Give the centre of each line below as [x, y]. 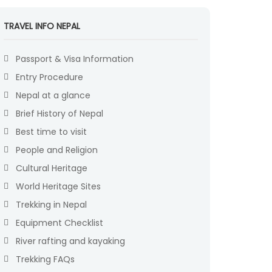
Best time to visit [51, 132]
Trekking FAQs [45, 260]
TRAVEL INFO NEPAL [42, 26]
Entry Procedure [49, 77]
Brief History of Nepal [59, 114]
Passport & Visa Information [75, 59]
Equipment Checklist [59, 223]
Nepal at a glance [53, 96]
